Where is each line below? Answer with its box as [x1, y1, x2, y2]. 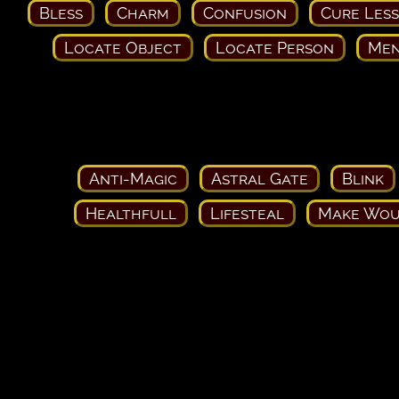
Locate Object [64, 37, 182, 57]
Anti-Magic [88, 168, 177, 188]
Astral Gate [210, 168, 308, 188]
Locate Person [216, 37, 334, 57]
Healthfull [85, 203, 176, 223]
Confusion [203, 3, 287, 22]
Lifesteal [209, 203, 284, 223]
